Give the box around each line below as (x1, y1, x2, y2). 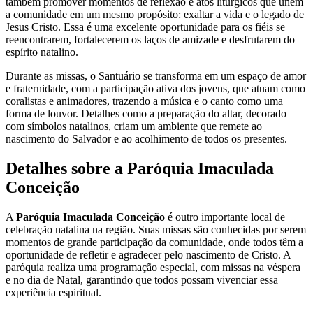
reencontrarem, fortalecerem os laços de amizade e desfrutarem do (6, 34, 295, 46)
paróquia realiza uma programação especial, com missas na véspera (6, 261, 300, 273)
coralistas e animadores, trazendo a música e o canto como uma (6, 95, 283, 108)
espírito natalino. (6, 46, 78, 59)
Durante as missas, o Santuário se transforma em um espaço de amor (6, 70, 306, 82)
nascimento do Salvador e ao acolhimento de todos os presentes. (6, 133, 287, 145)
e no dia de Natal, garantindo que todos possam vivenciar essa (6, 273, 278, 286)
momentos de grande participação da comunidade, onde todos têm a (6, 235, 303, 248)
